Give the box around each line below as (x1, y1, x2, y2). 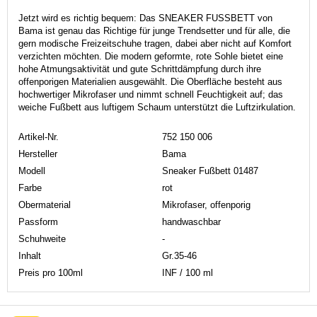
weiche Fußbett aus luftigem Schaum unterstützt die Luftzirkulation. (18, 101, 296, 113)
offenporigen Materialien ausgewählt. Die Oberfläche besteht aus (18, 76, 282, 87)
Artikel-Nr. (18, 131, 59, 142)
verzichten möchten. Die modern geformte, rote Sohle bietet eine (18, 50, 283, 62)
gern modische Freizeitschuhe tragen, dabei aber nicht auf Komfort (18, 38, 292, 49)
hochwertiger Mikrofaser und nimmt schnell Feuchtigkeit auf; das (18, 88, 283, 100)
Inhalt (18, 250, 41, 261)
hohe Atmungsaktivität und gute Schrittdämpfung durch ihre (18, 63, 261, 74)
